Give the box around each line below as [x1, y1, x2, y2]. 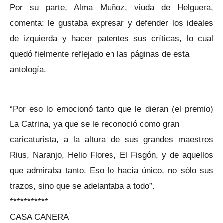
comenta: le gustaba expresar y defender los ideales [10, 17, 213, 28]
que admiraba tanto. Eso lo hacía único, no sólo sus [10, 165, 213, 175]
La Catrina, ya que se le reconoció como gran [10, 119, 179, 129]
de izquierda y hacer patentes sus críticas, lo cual [10, 33, 213, 43]
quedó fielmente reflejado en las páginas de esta [10, 48, 189, 59]
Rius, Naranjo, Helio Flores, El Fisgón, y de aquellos [10, 150, 213, 160]
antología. [10, 64, 46, 74]
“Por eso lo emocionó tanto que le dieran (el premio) [10, 104, 213, 113]
